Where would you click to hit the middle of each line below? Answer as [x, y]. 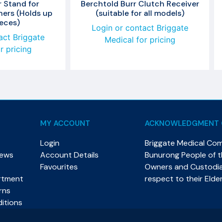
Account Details [69, 155]
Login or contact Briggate [140, 28]
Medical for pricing [140, 39]
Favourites [59, 166]
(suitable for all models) [140, 13]
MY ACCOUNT [65, 123]
